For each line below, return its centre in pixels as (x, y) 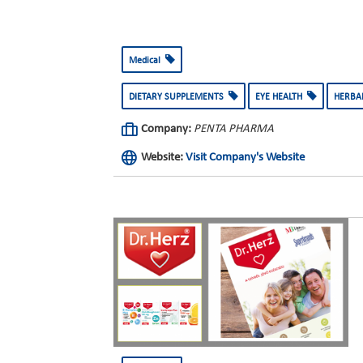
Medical (147, 61)
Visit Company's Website (245, 158)
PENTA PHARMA (233, 129)
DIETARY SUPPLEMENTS (178, 97)
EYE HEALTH (281, 97)
